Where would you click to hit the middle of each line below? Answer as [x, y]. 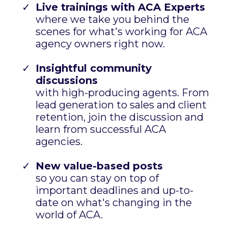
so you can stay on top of [97, 178]
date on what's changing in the [114, 203]
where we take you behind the [112, 20]
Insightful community [94, 68]
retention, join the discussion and [120, 117]
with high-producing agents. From [122, 93]
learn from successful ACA [101, 130]
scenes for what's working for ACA [121, 32]
